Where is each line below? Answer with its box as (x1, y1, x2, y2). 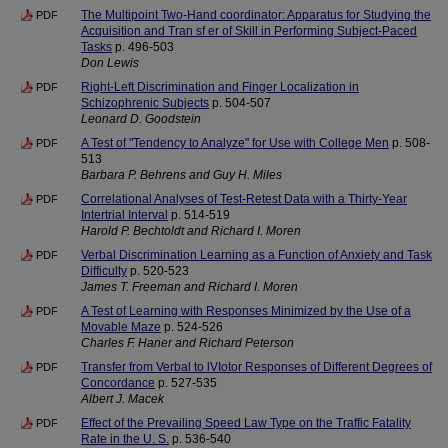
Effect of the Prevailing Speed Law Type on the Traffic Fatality (81, 416, 411, 430)
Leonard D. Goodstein (81, 112, 201, 126)
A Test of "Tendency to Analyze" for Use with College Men (81, 136, 389, 150)
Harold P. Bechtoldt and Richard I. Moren (81, 224, 301, 238)
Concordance (81, 376, 155, 390)
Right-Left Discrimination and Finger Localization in (81, 80, 359, 94)
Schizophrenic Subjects (81, 96, 209, 110)
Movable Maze (81, 320, 161, 334)
